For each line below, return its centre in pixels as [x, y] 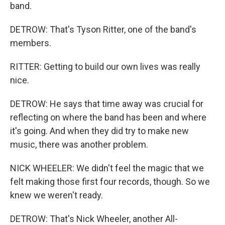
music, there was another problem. [79, 144]
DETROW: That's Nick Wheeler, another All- [94, 219]
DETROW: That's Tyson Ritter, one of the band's [103, 29]
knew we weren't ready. [57, 195]
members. [31, 43]
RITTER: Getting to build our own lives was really [105, 67]
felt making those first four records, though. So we [110, 182]
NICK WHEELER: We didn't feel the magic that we [107, 168]
